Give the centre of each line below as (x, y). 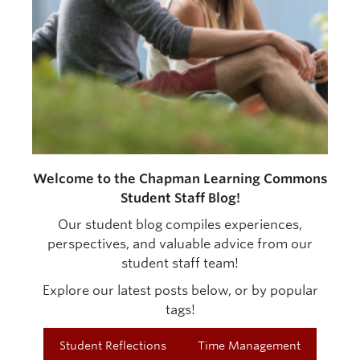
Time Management (250, 346)
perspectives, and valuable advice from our (180, 244)
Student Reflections (112, 346)
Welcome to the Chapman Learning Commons (180, 178)
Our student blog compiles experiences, (180, 225)
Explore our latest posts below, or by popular (180, 290)
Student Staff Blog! (180, 198)
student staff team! (180, 263)
